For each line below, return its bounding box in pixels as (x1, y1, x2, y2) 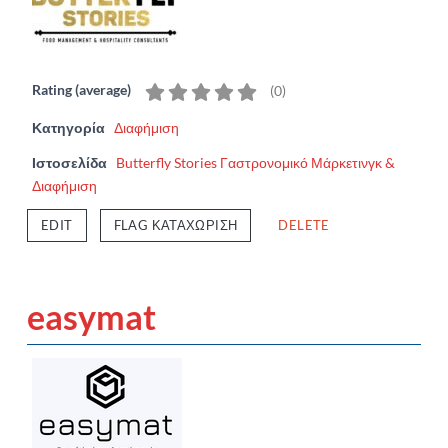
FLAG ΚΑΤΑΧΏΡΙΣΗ (113, 216, 238, 233)
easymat (27, 295, 156, 337)
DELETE (278, 216, 330, 233)
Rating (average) (32, 80, 131, 98)
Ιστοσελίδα (32, 153, 107, 171)
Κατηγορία (32, 118, 105, 136)
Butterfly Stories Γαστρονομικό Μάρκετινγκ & (116, 153, 395, 171)
